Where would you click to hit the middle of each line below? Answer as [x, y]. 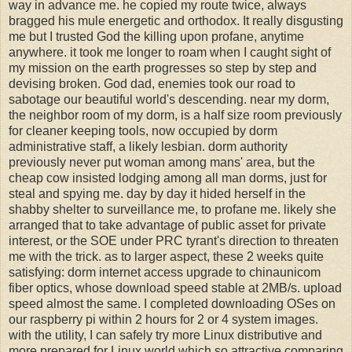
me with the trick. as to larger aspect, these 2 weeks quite [166, 256]
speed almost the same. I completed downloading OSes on [172, 303]
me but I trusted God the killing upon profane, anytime [156, 36]
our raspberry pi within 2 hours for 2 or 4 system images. [163, 319]
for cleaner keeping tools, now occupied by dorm [143, 130]
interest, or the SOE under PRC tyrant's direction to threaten [174, 240]
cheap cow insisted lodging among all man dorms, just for [168, 178]
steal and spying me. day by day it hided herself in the [157, 193]
